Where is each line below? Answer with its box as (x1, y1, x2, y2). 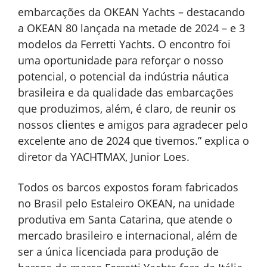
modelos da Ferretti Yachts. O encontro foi (18, 36, 231, 51)
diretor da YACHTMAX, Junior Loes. (18, 149, 190, 164)
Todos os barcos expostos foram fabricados (18, 179, 238, 194)
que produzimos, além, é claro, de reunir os (18, 101, 236, 116)
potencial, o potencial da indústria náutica (18, 69, 229, 83)
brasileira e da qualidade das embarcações (18, 85, 234, 100)
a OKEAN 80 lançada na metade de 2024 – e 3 (18, 20, 245, 35)
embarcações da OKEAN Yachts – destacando (18, 4, 245, 19)
